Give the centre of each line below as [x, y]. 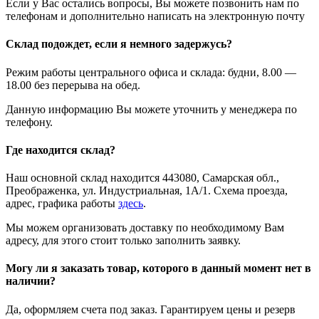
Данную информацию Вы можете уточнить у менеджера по [151, 109]
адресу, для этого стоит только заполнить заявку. [123, 241]
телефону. [29, 122]
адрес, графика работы [62, 204]
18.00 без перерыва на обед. [74, 85]
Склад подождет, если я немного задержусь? [119, 44]
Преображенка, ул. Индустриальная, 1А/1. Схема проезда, [147, 191]
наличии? [31, 281]
